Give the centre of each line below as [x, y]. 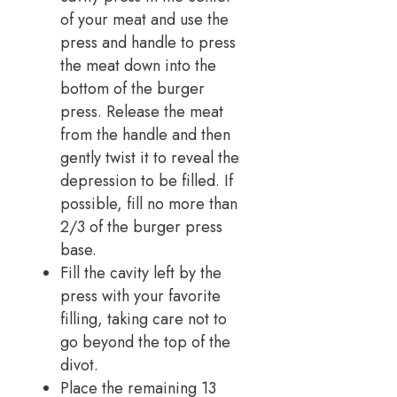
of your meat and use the [144, 19]
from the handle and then [145, 134]
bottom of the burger [132, 88]
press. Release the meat [142, 111]
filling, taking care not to [144, 319]
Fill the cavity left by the [141, 272]
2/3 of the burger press [141, 226]
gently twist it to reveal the [150, 157]
